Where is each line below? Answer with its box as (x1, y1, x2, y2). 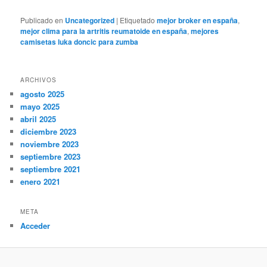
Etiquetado (120, 15, 156, 26)
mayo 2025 (20, 101, 60, 113)
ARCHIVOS (20, 76, 57, 85)
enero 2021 (20, 176, 61, 188)
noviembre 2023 (20, 138, 79, 150)
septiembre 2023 (20, 151, 81, 163)
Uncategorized (65, 15, 115, 26)
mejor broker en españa (157, 15, 238, 26)
